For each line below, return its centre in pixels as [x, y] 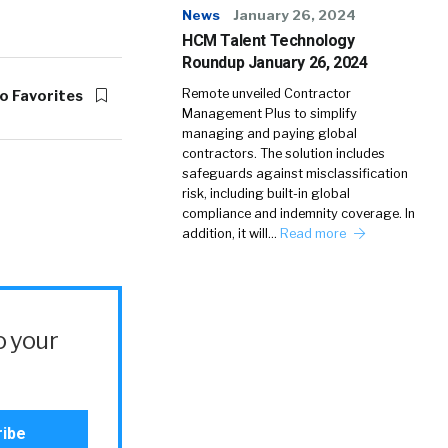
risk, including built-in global [266, 193]
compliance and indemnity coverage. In [298, 213]
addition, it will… [231, 233]
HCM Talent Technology [268, 40]
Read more [314, 233]
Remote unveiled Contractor [266, 93]
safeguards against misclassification [295, 173]
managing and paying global [269, 133]
